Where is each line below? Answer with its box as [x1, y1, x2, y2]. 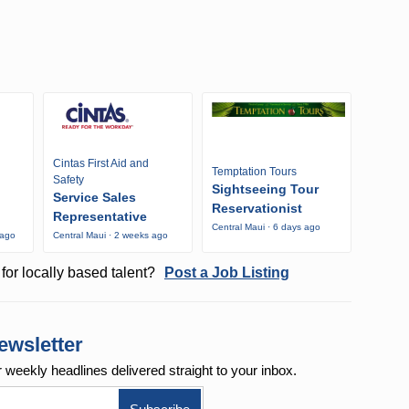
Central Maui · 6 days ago [211, 222, 320, 233]
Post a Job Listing [163, 265, 289, 281]
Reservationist [211, 201, 302, 216]
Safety [53, 173, 84, 187]
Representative [53, 209, 147, 225]
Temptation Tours [211, 165, 297, 179]
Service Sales [53, 190, 136, 205]
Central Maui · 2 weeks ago [53, 230, 168, 241]
